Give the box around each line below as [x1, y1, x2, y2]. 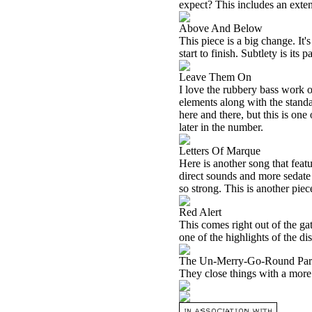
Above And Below [179, 22, 263, 34]
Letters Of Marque [179, 145, 260, 157]
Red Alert [179, 206, 221, 218]
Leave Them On [179, 71, 251, 83]
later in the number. [179, 121, 263, 133]
